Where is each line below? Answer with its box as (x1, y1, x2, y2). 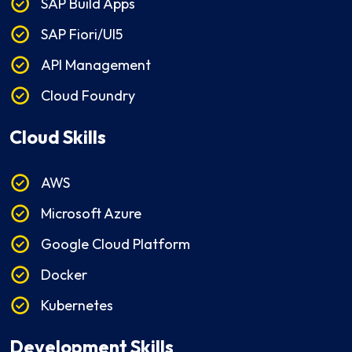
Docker (41, 266, 87, 284)
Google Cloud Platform (41, 235, 190, 254)
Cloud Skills (9, 126, 106, 149)
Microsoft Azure (41, 204, 141, 223)
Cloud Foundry (41, 86, 135, 105)
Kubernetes (41, 296, 113, 315)
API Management (41, 56, 151, 75)
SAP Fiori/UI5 (41, 25, 123, 44)
